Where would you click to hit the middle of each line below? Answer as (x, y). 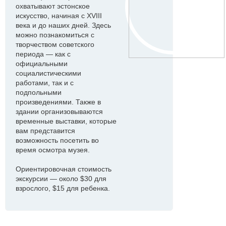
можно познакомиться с (55, 35)
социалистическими (48, 73)
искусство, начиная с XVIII (59, 16)
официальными (42, 64)
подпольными (39, 92)
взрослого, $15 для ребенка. (63, 188)
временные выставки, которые (66, 121)
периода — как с (43, 54)
